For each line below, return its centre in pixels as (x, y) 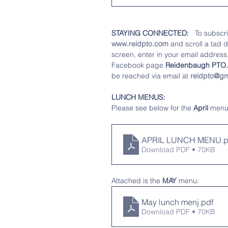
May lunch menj (170, 202)
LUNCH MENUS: (138, 97)
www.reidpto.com (140, 44)
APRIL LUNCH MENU (181, 140)
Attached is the (137, 181)
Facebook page (138, 65)
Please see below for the (151, 108)
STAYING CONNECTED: (151, 33)
